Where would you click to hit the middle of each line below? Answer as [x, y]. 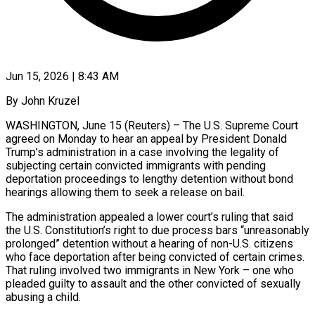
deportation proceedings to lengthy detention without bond [149, 179]
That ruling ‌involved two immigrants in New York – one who [150, 270]
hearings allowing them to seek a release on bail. [125, 192]
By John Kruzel [43, 101]
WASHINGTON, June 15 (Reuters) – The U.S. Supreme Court [152, 125]
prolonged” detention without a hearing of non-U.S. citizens [149, 243]
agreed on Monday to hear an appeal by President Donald [146, 139]
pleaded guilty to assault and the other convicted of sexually [153, 283]
